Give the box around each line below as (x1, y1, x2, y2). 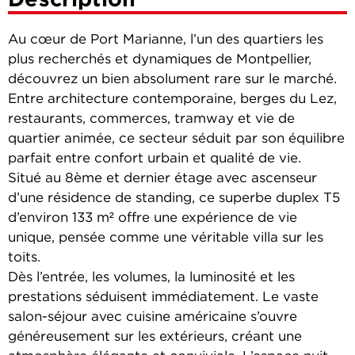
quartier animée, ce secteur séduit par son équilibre (8, 133, 345, 145)
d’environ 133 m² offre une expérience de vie (8, 212, 297, 224)
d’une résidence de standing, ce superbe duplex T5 (8, 193, 340, 204)
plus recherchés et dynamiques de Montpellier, (8, 54, 311, 66)
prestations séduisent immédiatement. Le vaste (8, 292, 319, 303)
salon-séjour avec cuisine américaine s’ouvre (8, 311, 297, 323)
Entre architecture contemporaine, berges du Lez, (8, 94, 337, 105)
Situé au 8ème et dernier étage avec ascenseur (8, 173, 317, 185)
